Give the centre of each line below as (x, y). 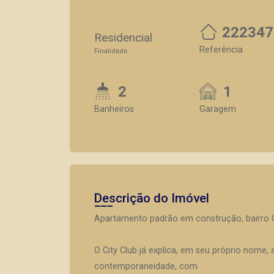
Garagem (218, 109)
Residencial (123, 38)
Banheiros (114, 109)
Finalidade (111, 51)
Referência (221, 50)
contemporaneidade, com (146, 266)
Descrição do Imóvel (152, 198)
